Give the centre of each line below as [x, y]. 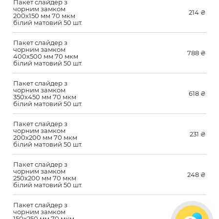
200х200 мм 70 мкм [45, 137]
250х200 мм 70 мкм [45, 178]
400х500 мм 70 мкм [46, 56]
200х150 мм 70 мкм [44, 15]
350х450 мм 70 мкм [45, 97]
